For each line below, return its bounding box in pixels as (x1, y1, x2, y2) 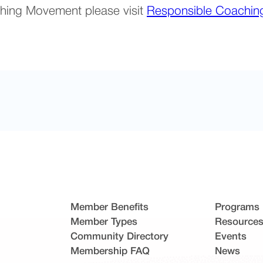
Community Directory (70, 232, 169, 241)
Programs (214, 203, 259, 212)
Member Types (70, 217, 138, 227)
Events (214, 232, 247, 241)
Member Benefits (70, 203, 149, 212)
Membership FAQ (70, 247, 150, 256)
